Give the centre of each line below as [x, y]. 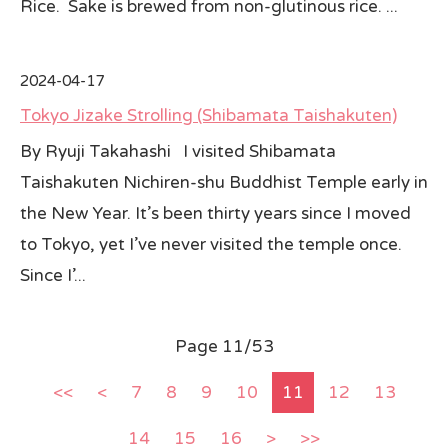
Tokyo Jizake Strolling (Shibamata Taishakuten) [208, 115]
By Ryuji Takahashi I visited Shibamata [178, 151]
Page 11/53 [224, 346]
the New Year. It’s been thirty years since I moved [215, 213]
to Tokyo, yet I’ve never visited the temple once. [211, 244]
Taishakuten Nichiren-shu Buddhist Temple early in [224, 182]
